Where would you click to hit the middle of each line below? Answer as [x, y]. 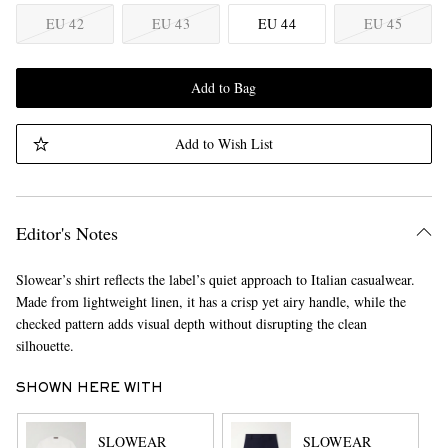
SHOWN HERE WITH [89, 389]
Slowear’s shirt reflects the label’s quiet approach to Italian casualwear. [215, 279]
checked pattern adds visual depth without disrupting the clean [191, 323]
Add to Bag [224, 87]
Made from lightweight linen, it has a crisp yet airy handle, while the [210, 301]
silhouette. [44, 345]
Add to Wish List [223, 143]
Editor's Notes [66, 233]
